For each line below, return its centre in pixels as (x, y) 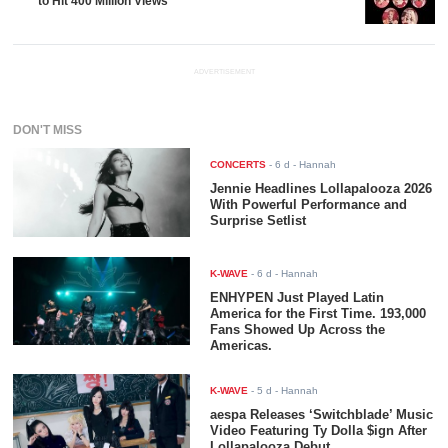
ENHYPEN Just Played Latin (297, 297)
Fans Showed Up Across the (298, 329)
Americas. (241, 345)
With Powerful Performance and (309, 205)
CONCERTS (238, 165)
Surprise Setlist (258, 221)
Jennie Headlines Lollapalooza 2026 (321, 189)
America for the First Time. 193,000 (318, 313)
